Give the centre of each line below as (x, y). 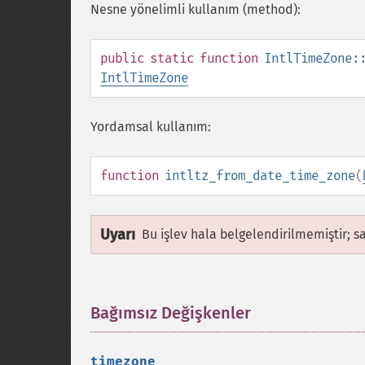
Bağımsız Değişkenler (171, 313)
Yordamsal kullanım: (151, 127)
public (122, 58)
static (172, 58)
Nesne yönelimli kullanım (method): (196, 9)
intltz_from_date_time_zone (260, 176)
